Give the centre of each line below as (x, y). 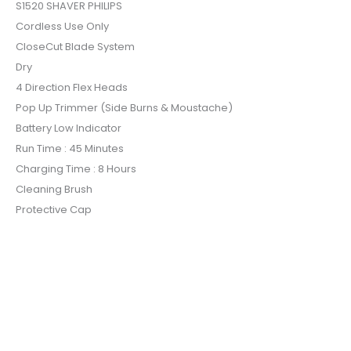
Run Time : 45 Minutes (70, 149)
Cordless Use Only (62, 27)
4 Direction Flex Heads (72, 88)
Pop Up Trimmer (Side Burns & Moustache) (124, 108)
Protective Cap (54, 210)
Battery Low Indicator (69, 128)
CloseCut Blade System (75, 47)
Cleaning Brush (54, 190)
